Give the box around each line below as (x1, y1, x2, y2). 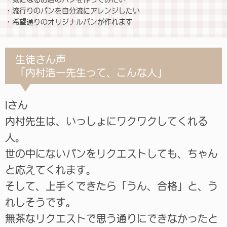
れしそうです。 (5, 197, 76, 207)
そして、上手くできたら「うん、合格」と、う (5, 180, 218, 191)
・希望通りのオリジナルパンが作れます (5, 18, 133, 25)
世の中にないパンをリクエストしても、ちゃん (5, 148, 218, 159)
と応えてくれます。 (5, 164, 96, 175)
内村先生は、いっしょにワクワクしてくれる (5, 116, 208, 126)
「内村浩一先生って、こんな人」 (15, 67, 167, 78)
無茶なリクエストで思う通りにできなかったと (5, 213, 218, 223)
